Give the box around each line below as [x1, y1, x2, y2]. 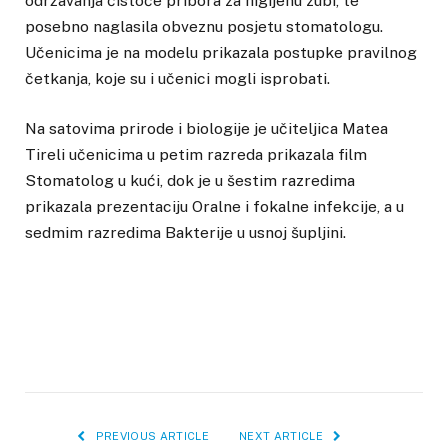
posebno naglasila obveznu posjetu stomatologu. [25, 17, 383, 36]
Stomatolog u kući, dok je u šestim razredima [25, 171, 355, 191]
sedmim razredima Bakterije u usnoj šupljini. [25, 223, 346, 243]
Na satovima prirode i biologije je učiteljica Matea [25, 119, 388, 139]
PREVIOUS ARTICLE [92, 429, 209, 442]
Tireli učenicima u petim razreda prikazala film [25, 145, 367, 165]
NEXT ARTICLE [239, 429, 327, 442]
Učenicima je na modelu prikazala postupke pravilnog [25, 43, 417, 62]
